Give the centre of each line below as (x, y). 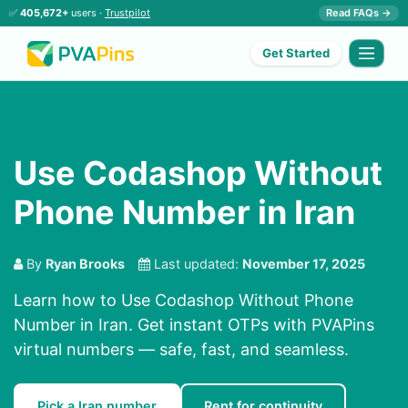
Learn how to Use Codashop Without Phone (184, 301)
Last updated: (196, 264)
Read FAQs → (359, 13)
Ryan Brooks (85, 264)
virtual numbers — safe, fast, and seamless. (181, 350)
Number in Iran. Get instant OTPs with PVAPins (194, 325)
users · (87, 13)
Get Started (296, 53)
